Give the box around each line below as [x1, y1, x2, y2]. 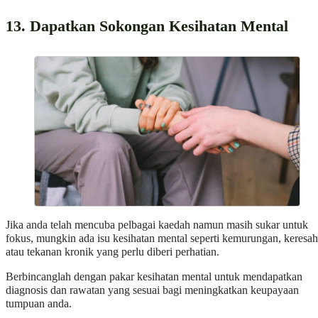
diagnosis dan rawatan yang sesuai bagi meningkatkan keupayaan [6, 283, 299, 297]
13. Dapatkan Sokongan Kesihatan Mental [6, 17, 288, 35]
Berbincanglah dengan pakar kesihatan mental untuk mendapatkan [6, 270, 302, 283]
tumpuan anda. [6, 297, 72, 310]
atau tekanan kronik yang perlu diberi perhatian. [6, 245, 219, 258]
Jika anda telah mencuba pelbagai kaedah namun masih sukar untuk [6, 218, 308, 231]
